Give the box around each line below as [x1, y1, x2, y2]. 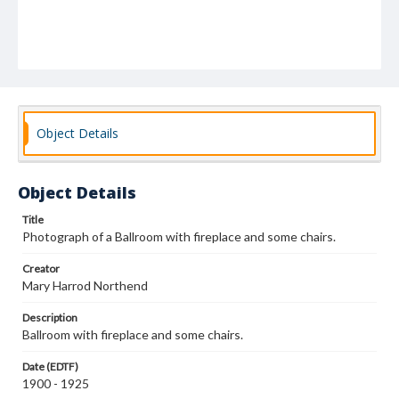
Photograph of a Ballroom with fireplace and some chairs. [22, 229, 336, 244]
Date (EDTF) [22, 360, 78, 373]
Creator [22, 262, 60, 275]
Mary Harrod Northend [22, 278, 148, 293]
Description [22, 311, 77, 324]
